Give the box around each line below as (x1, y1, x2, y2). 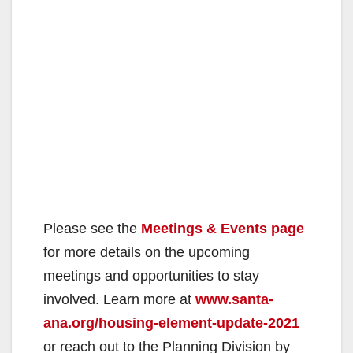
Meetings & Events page (141, 220, 304, 236)
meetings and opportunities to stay (43, 267, 259, 284)
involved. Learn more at (43, 291, 195, 307)
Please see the (43, 220, 141, 236)
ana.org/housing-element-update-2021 (43, 314, 299, 331)
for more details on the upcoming (43, 243, 250, 260)
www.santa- (195, 291, 273, 307)
